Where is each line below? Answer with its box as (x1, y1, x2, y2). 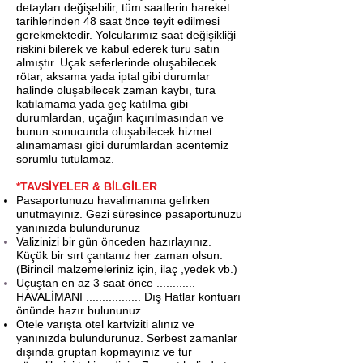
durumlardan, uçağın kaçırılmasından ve (16, 111, 224, 124)
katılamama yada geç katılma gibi (16, 97, 188, 110)
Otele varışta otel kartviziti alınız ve (16, 318, 194, 331)
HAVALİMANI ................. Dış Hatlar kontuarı (16, 290, 241, 303)
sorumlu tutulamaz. (16, 152, 114, 165)
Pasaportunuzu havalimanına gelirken (16, 194, 210, 207)
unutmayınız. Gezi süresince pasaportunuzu (16, 207, 242, 220)
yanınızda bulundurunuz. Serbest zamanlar (16, 331, 237, 344)
